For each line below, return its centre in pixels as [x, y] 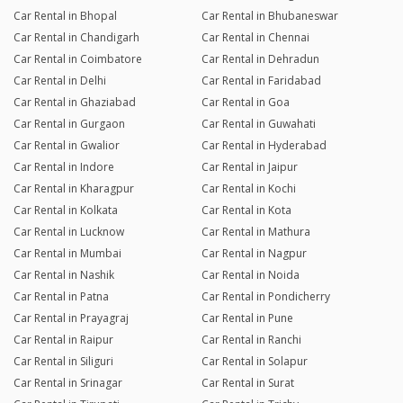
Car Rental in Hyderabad [264, 146]
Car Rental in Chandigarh [76, 38]
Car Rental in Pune [247, 318]
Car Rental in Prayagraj [71, 318]
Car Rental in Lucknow [69, 232]
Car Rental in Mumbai [67, 254]
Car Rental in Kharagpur [74, 189]
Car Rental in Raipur [63, 340]
